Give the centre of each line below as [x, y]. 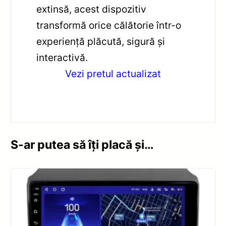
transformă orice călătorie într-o [109, 25]
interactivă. [62, 58]
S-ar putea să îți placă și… [82, 145]
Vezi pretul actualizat [113, 74]
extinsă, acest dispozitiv [92, 9]
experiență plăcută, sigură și [101, 42]
